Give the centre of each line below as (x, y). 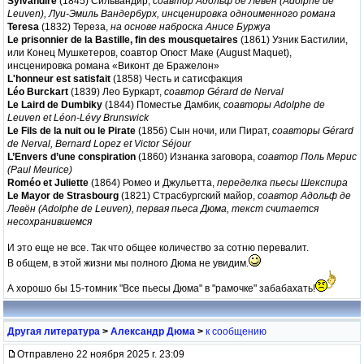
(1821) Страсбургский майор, (188, 195)
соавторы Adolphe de (274, 104)
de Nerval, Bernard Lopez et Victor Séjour (99, 143)
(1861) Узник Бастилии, (293, 39)
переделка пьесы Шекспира (282, 182)
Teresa (24, 26)
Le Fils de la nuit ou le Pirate (73, 130)
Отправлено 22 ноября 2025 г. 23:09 (101, 354)
